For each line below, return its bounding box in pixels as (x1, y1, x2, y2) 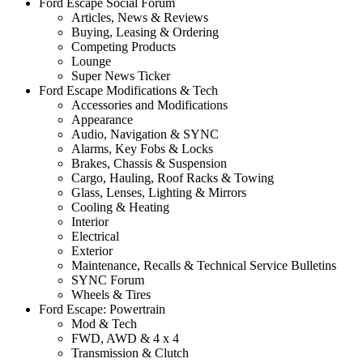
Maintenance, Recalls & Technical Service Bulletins (71, 258, 336, 273)
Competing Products (71, 40, 176, 54)
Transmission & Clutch (71, 346, 189, 361)
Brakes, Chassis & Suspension (71, 156, 227, 171)
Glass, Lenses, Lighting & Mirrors (71, 186, 246, 200)
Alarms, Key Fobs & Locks (71, 142, 213, 156)
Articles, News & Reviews (71, 11, 208, 25)
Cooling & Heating (71, 200, 169, 215)
